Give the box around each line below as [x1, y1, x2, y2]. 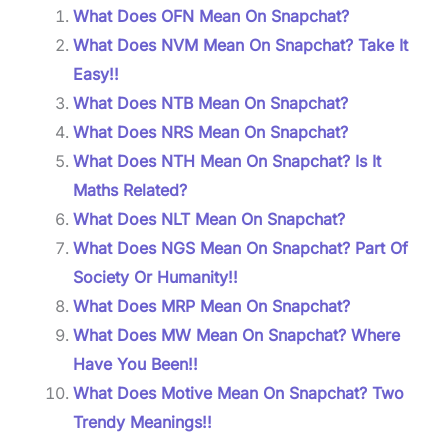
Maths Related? [72, 180, 187, 200]
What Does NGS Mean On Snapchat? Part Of [72, 238, 408, 258]
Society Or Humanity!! [72, 267, 238, 287]
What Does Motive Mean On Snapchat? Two [72, 383, 404, 403]
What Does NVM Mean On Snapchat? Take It [72, 35, 408, 55]
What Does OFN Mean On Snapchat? [72, 6, 349, 26]
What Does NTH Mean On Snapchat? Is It [72, 151, 381, 171]
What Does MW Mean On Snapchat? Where [72, 325, 400, 345]
